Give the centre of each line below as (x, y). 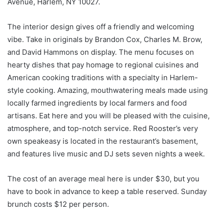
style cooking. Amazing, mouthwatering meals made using (108, 90)
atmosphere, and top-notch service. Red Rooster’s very (103, 128)
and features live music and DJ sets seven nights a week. (106, 153)
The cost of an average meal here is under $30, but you (103, 178)
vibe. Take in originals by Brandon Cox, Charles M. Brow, (105, 39)
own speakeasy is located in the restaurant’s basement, (103, 141)
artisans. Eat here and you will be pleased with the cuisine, (109, 115)
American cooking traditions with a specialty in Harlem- (103, 77)
